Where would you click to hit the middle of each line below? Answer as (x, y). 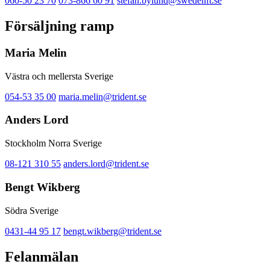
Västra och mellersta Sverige (59, 76)
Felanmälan (42, 256)
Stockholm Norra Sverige (53, 143)
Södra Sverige (32, 210)
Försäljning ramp (59, 26)
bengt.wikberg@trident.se (112, 231)
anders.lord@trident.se (106, 164)
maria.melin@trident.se (102, 96)
